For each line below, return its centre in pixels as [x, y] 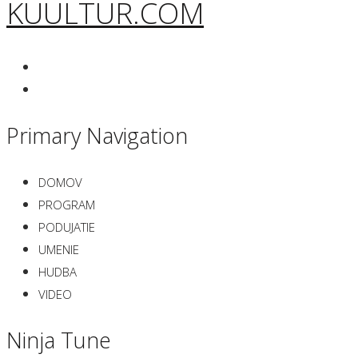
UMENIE [59, 250]
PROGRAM [67, 205]
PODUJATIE [67, 227]
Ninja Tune [59, 340]
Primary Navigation [97, 135]
